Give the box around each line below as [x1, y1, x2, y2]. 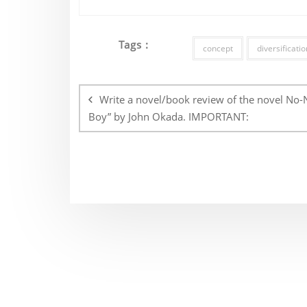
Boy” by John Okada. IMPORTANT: [88, 109, 249, 123]
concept [202, 42, 233, 54]
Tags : [119, 37, 149, 51]
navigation [77, 82, 170, 106]
